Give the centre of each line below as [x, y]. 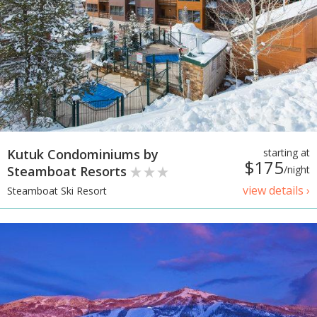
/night [297, 170]
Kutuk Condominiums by [83, 155]
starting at [287, 153]
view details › [276, 191]
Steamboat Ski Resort [57, 191]
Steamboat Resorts [69, 172]
